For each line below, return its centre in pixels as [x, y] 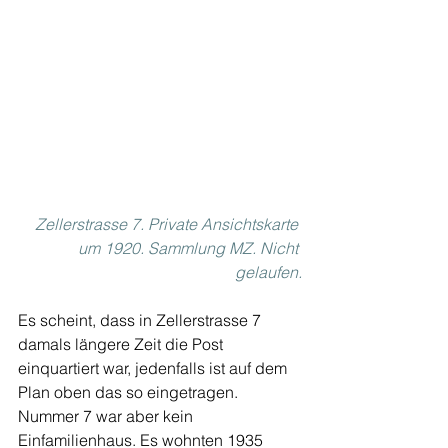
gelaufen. [268, 272]
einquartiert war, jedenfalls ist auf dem [154, 368]
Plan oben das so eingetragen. [130, 392]
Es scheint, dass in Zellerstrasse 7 [141, 320]
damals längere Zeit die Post [122, 344]
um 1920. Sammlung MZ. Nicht [190, 248]
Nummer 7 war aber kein [107, 416]
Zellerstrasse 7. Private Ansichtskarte [168, 224]
